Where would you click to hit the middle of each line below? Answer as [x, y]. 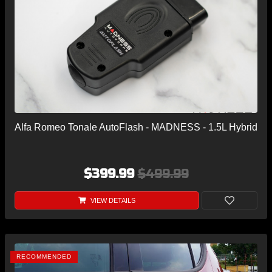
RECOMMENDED [44, 257]
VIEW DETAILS [112, 201]
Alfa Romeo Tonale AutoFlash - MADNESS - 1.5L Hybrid [136, 127]
